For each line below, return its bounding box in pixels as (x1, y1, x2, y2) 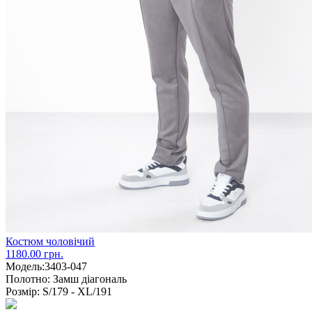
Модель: (6, 260, 45, 272)
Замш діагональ (50, 272, 127, 285)
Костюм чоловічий (6, 235, 95, 247)
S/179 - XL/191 (40, 285, 112, 297)
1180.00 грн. (6, 247, 63, 260)
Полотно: (6, 272, 50, 285)
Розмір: (6, 285, 40, 297)
